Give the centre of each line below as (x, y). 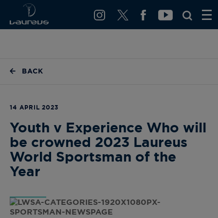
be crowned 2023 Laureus (99, 143)
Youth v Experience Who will (108, 128)
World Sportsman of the (93, 158)
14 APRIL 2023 (34, 108)
